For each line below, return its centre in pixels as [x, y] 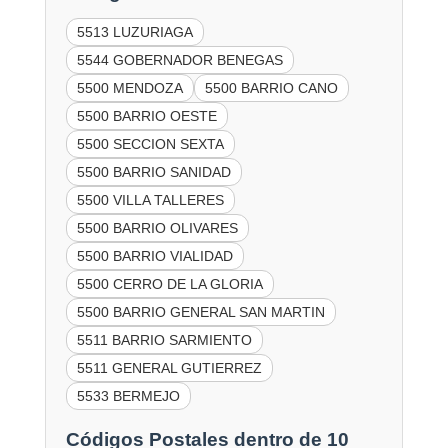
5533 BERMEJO [128, 395]
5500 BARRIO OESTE [146, 115]
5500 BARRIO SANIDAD [153, 171]
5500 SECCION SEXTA [150, 143]
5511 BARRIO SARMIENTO [164, 339]
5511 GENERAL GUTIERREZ [169, 367]
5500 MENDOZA [129, 87]
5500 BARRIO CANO [271, 87]
